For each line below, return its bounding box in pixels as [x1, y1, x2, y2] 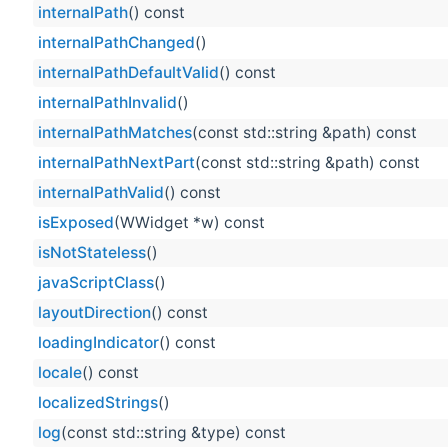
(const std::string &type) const [61, 423, 286, 443]
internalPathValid [38, 183, 164, 203]
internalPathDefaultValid [38, 63, 219, 83]
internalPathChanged [38, 33, 195, 53]
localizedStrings [38, 393, 158, 413]
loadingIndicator [38, 333, 159, 353]
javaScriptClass [38, 273, 154, 293]
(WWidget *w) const [114, 213, 265, 233]
